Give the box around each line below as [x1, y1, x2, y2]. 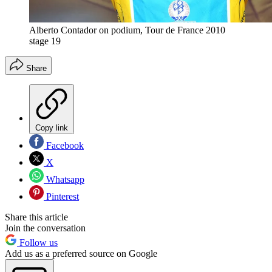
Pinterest [44, 191, 79, 202]
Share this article [5, 212, 68, 223]
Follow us [17, 237, 58, 248]
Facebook [44, 140, 84, 151]
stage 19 [29, 36, 61, 47]
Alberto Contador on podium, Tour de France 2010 [29, 25, 225, 36]
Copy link [35, 123, 68, 133]
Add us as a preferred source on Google [5, 248, 157, 259]
